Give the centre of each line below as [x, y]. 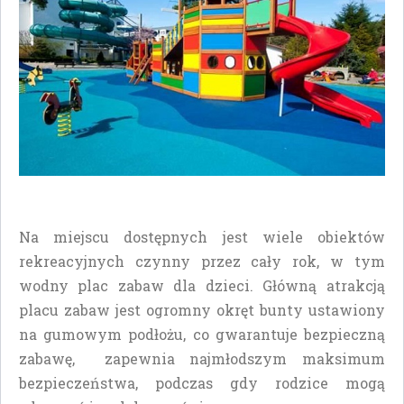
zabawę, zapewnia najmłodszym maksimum [202, 358]
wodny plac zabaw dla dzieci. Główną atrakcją [202, 285]
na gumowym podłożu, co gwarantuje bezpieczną [202, 334]
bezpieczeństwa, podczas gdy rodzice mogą [202, 382]
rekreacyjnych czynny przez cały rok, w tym [202, 261]
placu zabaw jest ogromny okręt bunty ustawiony [202, 309]
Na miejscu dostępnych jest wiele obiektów [202, 236]
